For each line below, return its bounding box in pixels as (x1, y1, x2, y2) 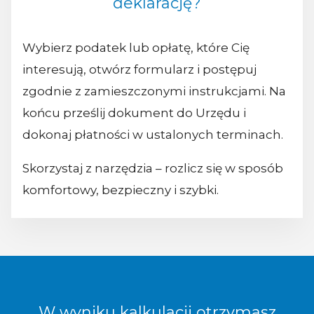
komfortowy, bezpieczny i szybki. (22, 183, 219, 198)
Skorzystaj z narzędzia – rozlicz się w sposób (22, 161, 283, 176)
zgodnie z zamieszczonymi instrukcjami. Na (22, 84, 286, 99)
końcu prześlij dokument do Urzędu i (22, 106, 246, 121)
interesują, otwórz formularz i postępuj (22, 62, 257, 77)
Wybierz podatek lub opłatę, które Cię (22, 41, 250, 55)
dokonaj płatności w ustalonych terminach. (22, 128, 283, 142)
